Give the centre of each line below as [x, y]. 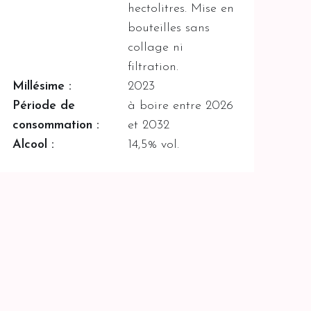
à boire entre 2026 [181, 106]
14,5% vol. [154, 144]
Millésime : [42, 86]
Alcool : [33, 144]
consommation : [56, 125]
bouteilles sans [169, 28]
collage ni [156, 47]
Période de [43, 106]
